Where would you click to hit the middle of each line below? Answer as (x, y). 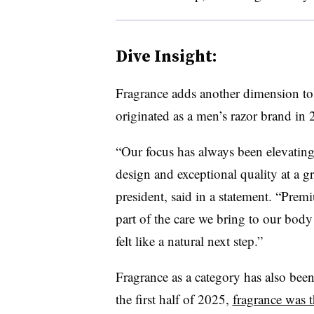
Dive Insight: (166, 55)
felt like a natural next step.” (189, 240)
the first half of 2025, (174, 299)
